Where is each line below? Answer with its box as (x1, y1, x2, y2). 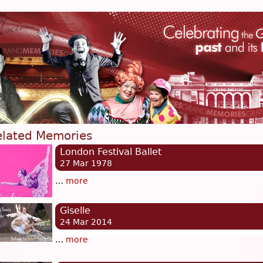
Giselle (60, 205, 90, 217)
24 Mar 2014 (60, 217, 112, 227)
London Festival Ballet (60, 146, 161, 158)
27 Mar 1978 (60, 159, 112, 168)
